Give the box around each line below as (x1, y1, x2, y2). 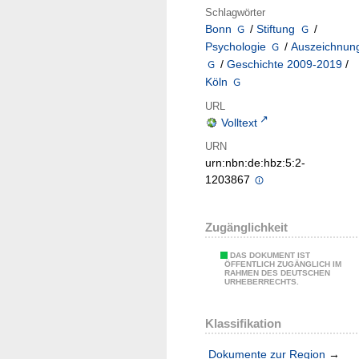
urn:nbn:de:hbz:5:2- (205, 156, 305, 170)
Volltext (221, 116, 257, 130)
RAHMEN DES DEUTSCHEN (224, 268, 330, 278)
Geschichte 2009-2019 (227, 58, 343, 71)
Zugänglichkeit (205, 220, 288, 235)
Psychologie (205, 40, 266, 54)
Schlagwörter (205, 6, 265, 18)
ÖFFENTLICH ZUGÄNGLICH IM (224, 260, 341, 269)
